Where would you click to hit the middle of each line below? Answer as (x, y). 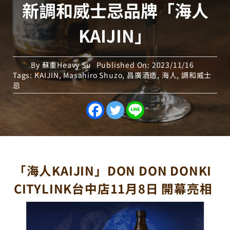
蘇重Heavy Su (66, 65)
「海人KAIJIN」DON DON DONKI (113, 170)
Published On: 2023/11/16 (145, 65)
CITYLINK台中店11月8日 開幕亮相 (113, 188)
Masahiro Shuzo (93, 75)
